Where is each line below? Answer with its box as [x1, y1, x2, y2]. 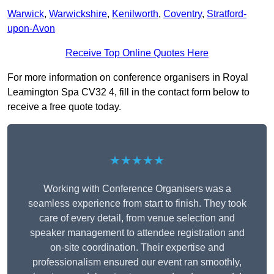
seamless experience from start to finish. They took [28, 198, 246, 209]
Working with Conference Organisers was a [43, 183, 231, 194]
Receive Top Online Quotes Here [65, 48, 209, 59]
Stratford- [207, 9, 246, 20]
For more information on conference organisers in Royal [7, 72, 248, 83]
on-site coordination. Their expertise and [50, 242, 224, 253]
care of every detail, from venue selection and [39, 213, 235, 224]
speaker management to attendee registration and [29, 228, 245, 239]
